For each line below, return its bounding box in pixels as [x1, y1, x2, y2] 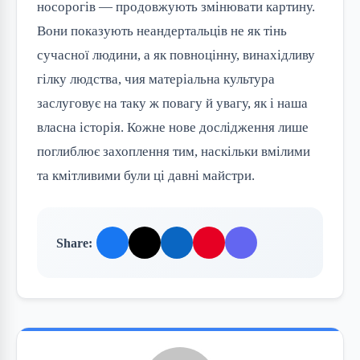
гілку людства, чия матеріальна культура [37, 72, 275, 88]
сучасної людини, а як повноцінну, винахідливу [37, 47, 315, 63]
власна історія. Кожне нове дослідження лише [37, 120, 309, 136]
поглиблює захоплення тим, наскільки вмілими [37, 144, 310, 160]
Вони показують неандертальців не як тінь [37, 23, 287, 39]
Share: [56, 235, 92, 250]
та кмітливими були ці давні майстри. [37, 168, 255, 184]
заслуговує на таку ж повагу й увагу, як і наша [37, 96, 308, 112]
